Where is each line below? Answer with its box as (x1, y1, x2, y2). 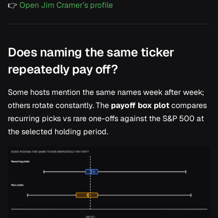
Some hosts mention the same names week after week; (8, 87, 204, 97)
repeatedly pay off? (8, 61, 118, 77)
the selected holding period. (8, 126, 108, 137)
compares (169, 100, 207, 110)
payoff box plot (111, 100, 169, 110)
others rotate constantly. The (8, 100, 111, 110)
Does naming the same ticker (8, 44, 174, 60)
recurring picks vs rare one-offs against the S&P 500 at (8, 113, 204, 124)
